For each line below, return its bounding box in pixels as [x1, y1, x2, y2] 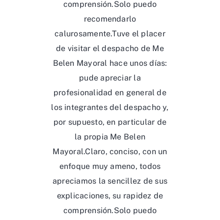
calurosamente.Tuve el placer [55, 28, 165, 38]
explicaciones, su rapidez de [56, 191, 164, 200]
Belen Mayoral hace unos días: [53, 58, 167, 68]
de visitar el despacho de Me [56, 43, 164, 53]
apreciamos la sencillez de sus [52, 176, 168, 186]
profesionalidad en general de [54, 87, 166, 97]
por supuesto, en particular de [53, 117, 167, 127]
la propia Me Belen [74, 132, 146, 141]
